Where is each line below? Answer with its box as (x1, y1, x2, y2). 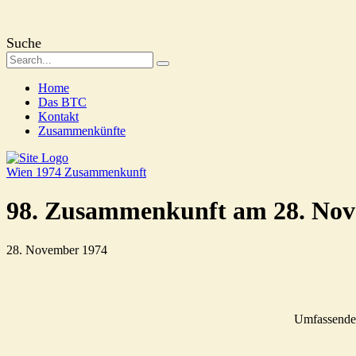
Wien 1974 (6, 165, 64, 179)
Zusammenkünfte (38, 124, 126, 137)
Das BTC (38, 95, 87, 109)
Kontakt (38, 110, 79, 123)
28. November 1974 (6, 242, 107, 257)
